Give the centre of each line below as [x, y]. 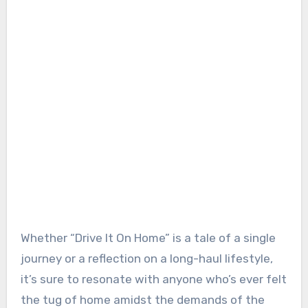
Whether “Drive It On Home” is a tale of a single [148, 238]
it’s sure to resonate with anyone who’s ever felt [153, 279]
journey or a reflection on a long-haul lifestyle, [146, 259]
